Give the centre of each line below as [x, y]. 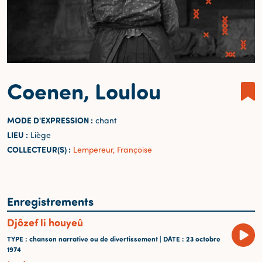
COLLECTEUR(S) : [39, 149]
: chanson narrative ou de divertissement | [94, 238]
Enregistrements [50, 201]
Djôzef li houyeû [45, 222]
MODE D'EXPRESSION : [50, 120]
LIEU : [18, 135]
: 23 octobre [201, 238]
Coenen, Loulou [84, 90]
